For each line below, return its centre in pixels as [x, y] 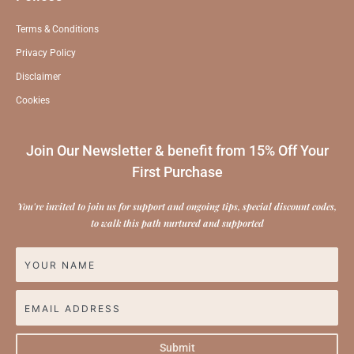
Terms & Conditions [57, 29]
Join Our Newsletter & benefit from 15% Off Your [177, 150]
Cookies [33, 100]
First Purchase [177, 171]
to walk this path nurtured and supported [177, 222]
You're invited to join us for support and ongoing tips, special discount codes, [177, 206]
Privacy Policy [46, 53]
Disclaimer [38, 76]
